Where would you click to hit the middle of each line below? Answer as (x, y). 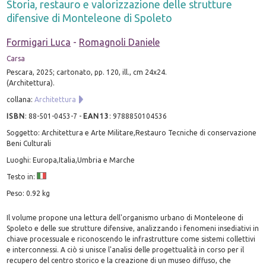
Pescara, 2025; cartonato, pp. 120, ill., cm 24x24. (87, 72)
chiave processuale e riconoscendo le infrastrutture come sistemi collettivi (131, 239)
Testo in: (22, 176)
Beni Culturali (29, 143)
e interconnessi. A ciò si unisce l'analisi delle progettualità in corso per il (126, 249)
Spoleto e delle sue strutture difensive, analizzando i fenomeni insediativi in (133, 228)
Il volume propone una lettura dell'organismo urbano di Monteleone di (125, 217)
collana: (21, 99)
